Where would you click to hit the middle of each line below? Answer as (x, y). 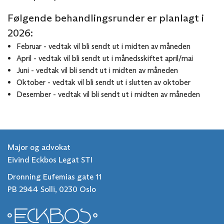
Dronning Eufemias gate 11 (54, 177)
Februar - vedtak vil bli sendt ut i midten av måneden (103, 46)
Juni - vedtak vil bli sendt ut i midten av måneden (98, 70)
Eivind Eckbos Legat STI (50, 159)
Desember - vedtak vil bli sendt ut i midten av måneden (108, 94)
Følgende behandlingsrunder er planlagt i (106, 18)
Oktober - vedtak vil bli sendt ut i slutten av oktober (103, 82)
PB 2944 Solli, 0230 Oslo (52, 189)
